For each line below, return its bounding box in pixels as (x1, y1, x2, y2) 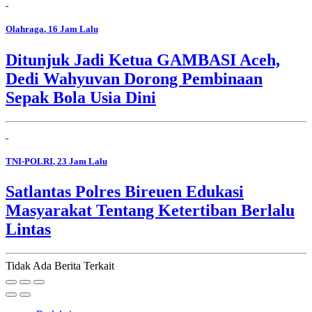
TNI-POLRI (6, 155, 53, 166)
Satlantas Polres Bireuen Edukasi (6, 182, 244, 201)
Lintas (6, 219, 51, 238)
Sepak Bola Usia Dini (6, 88, 156, 107)
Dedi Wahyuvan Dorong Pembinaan (6, 69, 263, 88)
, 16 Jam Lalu (44, 24, 98, 35)
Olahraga (6, 24, 44, 35)
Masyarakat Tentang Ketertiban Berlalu (6, 201, 295, 219)
